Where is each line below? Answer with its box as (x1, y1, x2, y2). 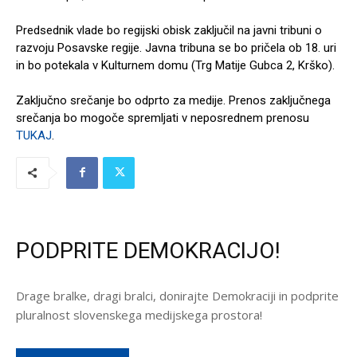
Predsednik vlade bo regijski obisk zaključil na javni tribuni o (16, 22, 322, 37)
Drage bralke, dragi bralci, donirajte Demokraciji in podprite (16, 287, 339, 304)
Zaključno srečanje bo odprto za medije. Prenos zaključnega (16, 92, 331, 108)
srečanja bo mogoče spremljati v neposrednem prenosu (16, 110, 309, 125)
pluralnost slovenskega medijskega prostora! (16, 306, 262, 323)
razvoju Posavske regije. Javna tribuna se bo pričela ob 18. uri (16, 40, 336, 55)
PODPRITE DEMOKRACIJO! (16, 237, 280, 264)
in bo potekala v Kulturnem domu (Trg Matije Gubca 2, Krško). (16, 57, 335, 73)
